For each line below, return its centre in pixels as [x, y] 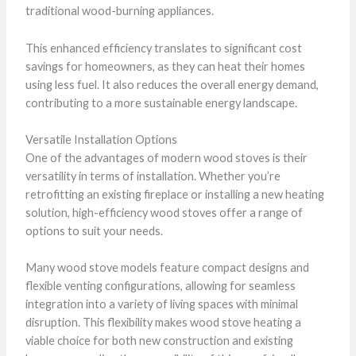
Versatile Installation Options [101, 139]
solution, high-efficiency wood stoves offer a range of [164, 213]
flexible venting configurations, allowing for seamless [160, 286]
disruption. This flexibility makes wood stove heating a [163, 323]
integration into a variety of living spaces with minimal [161, 304]
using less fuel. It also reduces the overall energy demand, [172, 84]
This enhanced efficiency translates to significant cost [163, 48]
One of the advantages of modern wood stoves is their [166, 158]
